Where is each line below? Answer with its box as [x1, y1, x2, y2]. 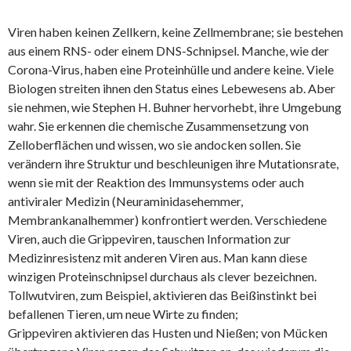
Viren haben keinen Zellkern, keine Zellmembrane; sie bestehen [8, 24, 343, 39]
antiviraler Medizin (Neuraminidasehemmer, [8, 194, 243, 208]
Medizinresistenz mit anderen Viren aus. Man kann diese [8, 250, 307, 265]
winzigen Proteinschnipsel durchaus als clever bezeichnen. [8, 269, 317, 284]
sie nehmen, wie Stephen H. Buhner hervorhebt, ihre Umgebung [8, 100, 342, 114]
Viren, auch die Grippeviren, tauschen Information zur [8, 231, 291, 246]
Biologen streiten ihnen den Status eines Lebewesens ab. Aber [8, 81, 335, 96]
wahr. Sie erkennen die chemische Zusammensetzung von [8, 118, 309, 133]
